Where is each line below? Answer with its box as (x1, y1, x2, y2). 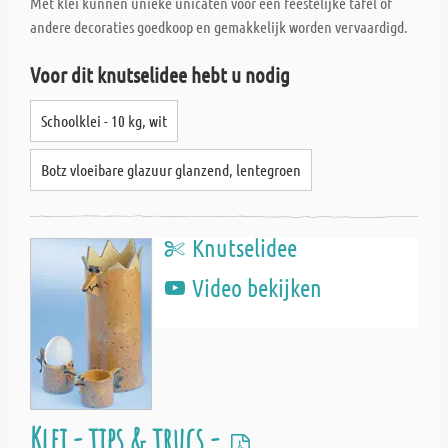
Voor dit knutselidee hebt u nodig (30, 62, 290, 87)
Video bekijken (192, 273, 322, 302)
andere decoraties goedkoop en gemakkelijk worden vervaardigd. (30, 17, 408, 36)
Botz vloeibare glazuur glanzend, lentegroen (41, 160, 301, 179)
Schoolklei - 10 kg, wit (41, 111, 167, 130)
